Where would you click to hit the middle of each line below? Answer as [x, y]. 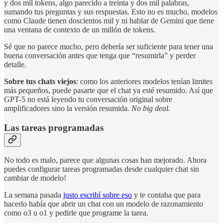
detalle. [15, 65]
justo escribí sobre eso [98, 195]
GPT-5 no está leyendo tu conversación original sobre [88, 100]
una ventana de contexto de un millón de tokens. [80, 30]
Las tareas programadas [54, 127]
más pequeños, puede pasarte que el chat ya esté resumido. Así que [109, 91]
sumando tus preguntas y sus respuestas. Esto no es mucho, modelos [111, 12]
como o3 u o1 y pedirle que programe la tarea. [76, 213]
